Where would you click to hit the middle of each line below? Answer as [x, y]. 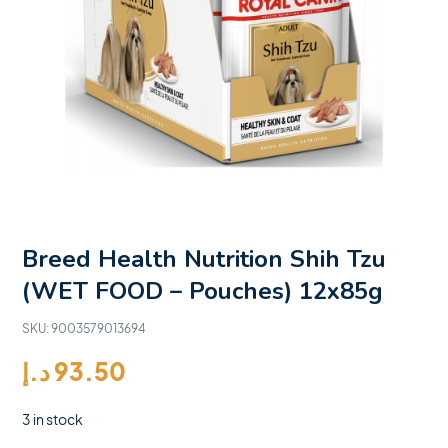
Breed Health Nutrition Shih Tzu [204, 259]
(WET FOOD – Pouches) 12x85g [203, 291]
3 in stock [53, 419]
